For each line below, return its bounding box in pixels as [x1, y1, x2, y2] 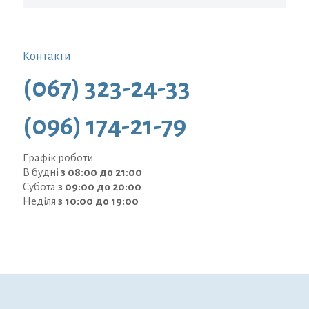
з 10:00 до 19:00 [58, 195, 139, 208]
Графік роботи [23, 152, 93, 164]
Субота [23, 181, 58, 193]
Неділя [23, 195, 58, 208]
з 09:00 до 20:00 [58, 181, 141, 193]
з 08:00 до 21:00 [61, 166, 142, 179]
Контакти [23, 50, 71, 63]
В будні [23, 166, 61, 179]
